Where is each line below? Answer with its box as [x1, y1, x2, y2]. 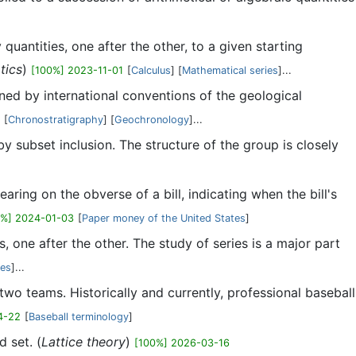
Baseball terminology [29, 311, 129, 323]
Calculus [131, 64, 171, 76]
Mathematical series [182, 64, 278, 76]
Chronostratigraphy [8, 114, 103, 126]
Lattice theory [41, 334, 126, 350]
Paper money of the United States [82, 212, 246, 224]
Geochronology [114, 114, 189, 126]
